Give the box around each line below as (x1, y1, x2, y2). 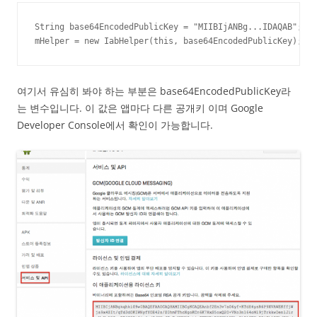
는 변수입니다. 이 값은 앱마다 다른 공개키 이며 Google (17, 100, 263, 115)
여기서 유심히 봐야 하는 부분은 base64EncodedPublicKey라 (17, 83, 291, 98)
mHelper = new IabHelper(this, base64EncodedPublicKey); (35, 35, 302, 46)
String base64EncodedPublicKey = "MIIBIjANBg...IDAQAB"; (35, 21, 302, 32)
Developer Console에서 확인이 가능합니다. (17, 117, 213, 132)
